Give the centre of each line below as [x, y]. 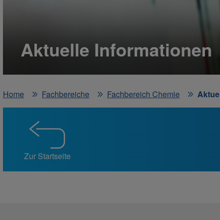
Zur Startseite [47, 156]
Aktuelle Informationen [116, 49]
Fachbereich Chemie [143, 94]
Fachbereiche [66, 94]
